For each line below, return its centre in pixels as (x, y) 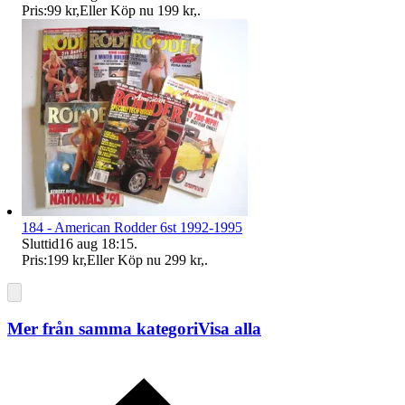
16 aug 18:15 (96, 244)
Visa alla (230, 329)
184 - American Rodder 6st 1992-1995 (132, 228)
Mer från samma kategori (103, 329)
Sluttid (40, 244)
